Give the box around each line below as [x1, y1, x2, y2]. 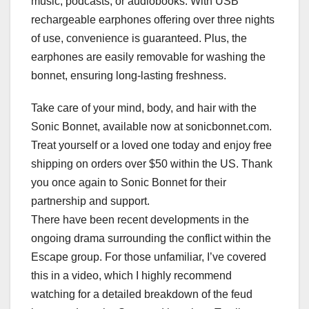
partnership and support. [31, 195, 150, 208]
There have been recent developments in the [31, 214, 249, 226]
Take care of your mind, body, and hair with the [31, 102, 257, 114]
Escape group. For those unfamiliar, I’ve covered [31, 251, 266, 263]
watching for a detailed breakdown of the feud [31, 288, 252, 301]
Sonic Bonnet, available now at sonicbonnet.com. [31, 121, 272, 133]
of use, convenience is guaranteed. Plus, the [31, 32, 247, 45]
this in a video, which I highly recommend [31, 270, 232, 282]
